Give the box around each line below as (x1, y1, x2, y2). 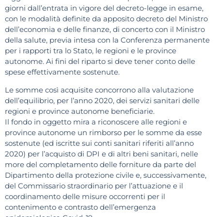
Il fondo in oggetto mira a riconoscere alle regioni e (5, 117, 187, 126)
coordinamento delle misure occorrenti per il (5, 191, 165, 201)
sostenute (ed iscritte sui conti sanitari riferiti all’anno (5, 138, 194, 148)
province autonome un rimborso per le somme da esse (5, 127, 202, 137)
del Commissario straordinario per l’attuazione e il (5, 181, 183, 190)
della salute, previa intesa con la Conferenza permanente (5, 35, 210, 45)
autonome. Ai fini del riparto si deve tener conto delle (5, 57, 195, 66)
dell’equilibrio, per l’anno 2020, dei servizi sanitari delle (5, 95, 200, 105)
